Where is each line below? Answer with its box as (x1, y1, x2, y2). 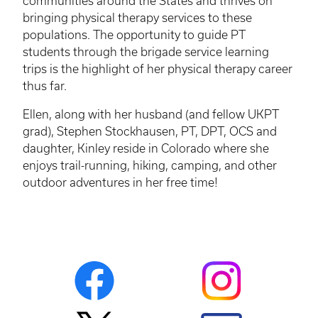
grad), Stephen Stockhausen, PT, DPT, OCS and (23, 124, 277, 138)
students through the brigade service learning (23, 45, 269, 58)
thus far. (23, 79, 67, 92)
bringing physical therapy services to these (23, 11, 252, 24)
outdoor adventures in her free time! (23, 175, 221, 189)
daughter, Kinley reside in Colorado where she (23, 141, 269, 155)
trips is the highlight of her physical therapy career (23, 62, 292, 75)
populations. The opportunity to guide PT (23, 28, 246, 41)
